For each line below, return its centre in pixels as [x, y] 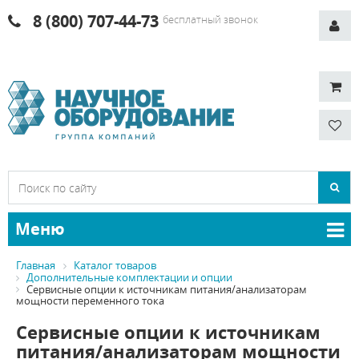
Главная [36, 265]
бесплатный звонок [210, 19]
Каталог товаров [115, 265]
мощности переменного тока [90, 301]
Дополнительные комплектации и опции [129, 277]
